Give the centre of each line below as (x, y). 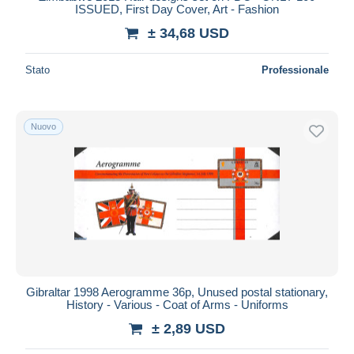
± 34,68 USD (188, 33)
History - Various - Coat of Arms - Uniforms (177, 304)
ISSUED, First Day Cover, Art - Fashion (177, 9)
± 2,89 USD (188, 328)
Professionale (295, 70)
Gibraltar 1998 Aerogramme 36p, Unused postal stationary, (177, 292)
